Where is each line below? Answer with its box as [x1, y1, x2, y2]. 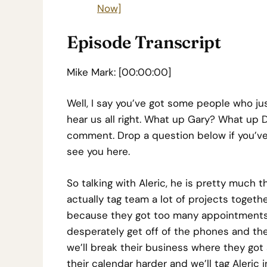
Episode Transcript [67, 31, 221, 52]
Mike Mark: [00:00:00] [67, 65, 171, 79]
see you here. [67, 145, 130, 158]
